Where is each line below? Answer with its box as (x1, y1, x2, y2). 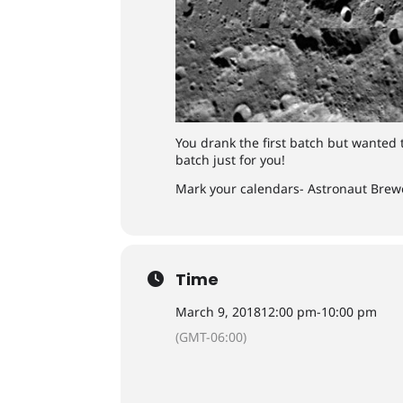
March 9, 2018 (175, 302, 262, 320)
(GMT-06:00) (175, 327, 247, 345)
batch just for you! (175, 150, 286, 168)
